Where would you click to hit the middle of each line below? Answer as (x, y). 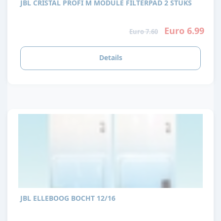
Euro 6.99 (184, 30)
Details (110, 58)
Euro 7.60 (143, 31)
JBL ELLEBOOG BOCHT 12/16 (68, 198)
